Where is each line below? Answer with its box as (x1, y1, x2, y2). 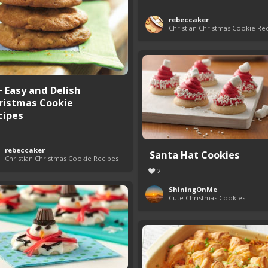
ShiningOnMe (169, 185, 217, 194)
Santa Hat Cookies (150, 148, 240, 162)
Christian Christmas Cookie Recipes (5, 154, 118, 163)
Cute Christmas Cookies (169, 193, 245, 202)
